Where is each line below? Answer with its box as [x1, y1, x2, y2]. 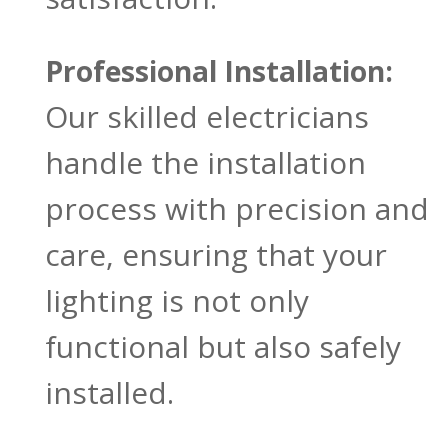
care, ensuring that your [44, 234, 387, 276]
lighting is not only [44, 280, 309, 322]
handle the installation [44, 142, 366, 184]
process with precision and [44, 188, 429, 230]
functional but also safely [44, 326, 401, 368]
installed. [44, 372, 174, 414]
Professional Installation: [44, 52, 393, 91]
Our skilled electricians [44, 96, 369, 138]
